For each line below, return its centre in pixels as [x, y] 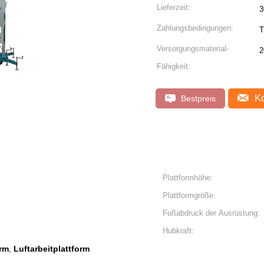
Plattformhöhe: [188, 178]
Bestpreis [197, 98]
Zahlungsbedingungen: [195, 28]
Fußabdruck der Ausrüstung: [211, 213]
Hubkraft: [178, 231]
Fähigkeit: [174, 66]
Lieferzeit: [174, 7]
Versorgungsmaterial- [193, 49]
